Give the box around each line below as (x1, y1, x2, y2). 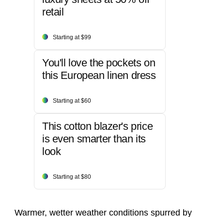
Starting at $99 (53, 34, 91, 41)
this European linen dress (42, 69, 156, 82)
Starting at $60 (53, 97, 91, 105)
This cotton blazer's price (42, 120, 153, 133)
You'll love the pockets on (42, 57, 155, 69)
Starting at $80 (53, 173, 91, 181)
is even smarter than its (42, 133, 146, 145)
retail (42, 6, 64, 18)
